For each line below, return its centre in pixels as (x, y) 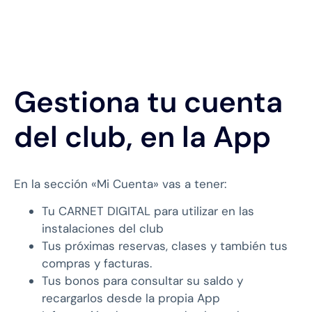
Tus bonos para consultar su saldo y (142, 280)
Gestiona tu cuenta (148, 102)
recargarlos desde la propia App (131, 298)
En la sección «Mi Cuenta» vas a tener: (120, 184)
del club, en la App (142, 136)
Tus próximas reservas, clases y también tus (165, 245)
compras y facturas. (97, 263)
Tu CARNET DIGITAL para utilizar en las (148, 211)
